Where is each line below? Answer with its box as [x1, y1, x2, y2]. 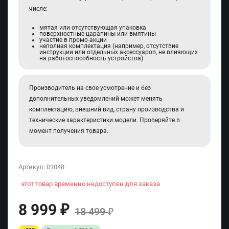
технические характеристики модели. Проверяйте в [29, 117, 180, 124]
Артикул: [18, 163, 47, 171]
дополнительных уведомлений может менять [29, 95, 163, 103]
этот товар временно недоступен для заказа [21, 180, 160, 188]
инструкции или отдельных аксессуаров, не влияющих [39, 49, 198, 56]
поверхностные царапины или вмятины [39, 30, 156, 38]
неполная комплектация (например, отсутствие [39, 42, 178, 50]
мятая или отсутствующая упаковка [39, 24, 146, 32]
